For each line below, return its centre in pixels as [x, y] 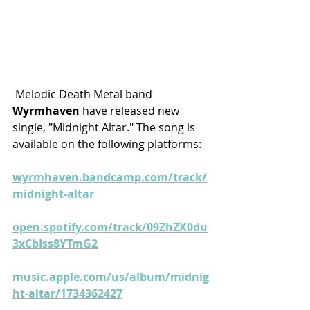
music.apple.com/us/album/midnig [111, 276]
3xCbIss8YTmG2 [55, 243]
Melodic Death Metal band [84, 94]
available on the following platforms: [107, 144]
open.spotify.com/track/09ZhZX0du [110, 227]
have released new [131, 110]
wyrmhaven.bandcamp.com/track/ [110, 177]
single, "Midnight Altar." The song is [105, 127]
